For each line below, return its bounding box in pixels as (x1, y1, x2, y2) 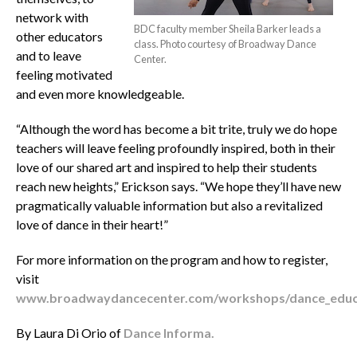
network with (15, 10, 88, 25)
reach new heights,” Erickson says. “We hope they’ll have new (15, 178, 341, 194)
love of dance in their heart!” (15, 217, 168, 233)
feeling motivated (15, 67, 112, 83)
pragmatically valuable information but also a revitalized (15, 198, 323, 214)
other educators (15, 29, 103, 45)
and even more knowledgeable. (15, 86, 184, 102)
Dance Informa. (123, 325, 214, 341)
